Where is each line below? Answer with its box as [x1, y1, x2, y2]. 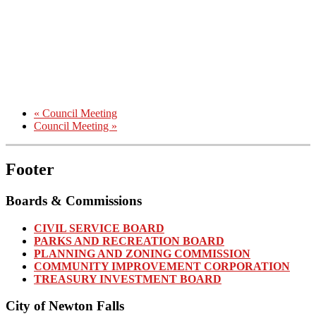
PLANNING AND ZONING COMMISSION [34, 247, 250, 260]
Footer [6, 159, 54, 178]
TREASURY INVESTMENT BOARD [34, 272, 221, 285]
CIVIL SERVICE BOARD [34, 221, 164, 234]
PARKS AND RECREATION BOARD [34, 234, 224, 247]
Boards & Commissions [6, 193, 142, 208]
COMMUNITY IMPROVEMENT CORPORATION [34, 260, 290, 272]
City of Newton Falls [6, 298, 124, 314]
